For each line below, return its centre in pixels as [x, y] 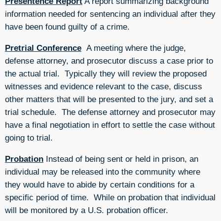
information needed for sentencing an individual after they [110, 14]
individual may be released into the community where [103, 172]
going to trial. [29, 138]
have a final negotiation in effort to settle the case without [110, 125]
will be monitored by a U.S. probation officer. [87, 210]
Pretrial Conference [43, 48]
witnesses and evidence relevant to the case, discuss [104, 87]
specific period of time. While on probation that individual [110, 198]
